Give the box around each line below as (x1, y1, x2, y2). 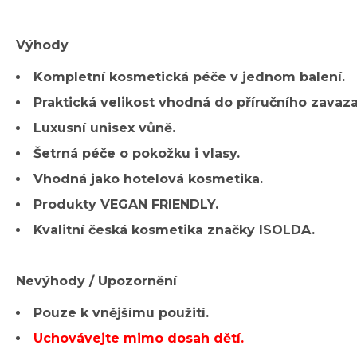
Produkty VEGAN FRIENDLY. (33, 197, 218, 213)
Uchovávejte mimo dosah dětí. (33, 331, 244, 347)
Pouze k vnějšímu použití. (33, 305, 209, 321)
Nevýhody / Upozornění (16, 273, 177, 289)
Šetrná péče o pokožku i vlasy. (33, 146, 240, 162)
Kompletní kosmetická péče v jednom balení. (33, 69, 345, 85)
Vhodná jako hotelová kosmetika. (33, 171, 263, 187)
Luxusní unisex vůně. (33, 120, 175, 136)
